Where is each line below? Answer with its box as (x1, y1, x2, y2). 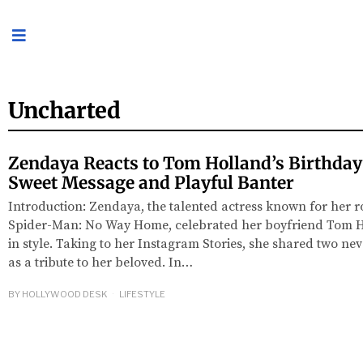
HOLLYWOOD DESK (22, 288, 108, 301)
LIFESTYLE (119, 288, 165, 301)
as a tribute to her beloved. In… (8, 254, 193, 271)
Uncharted (8, 96, 121, 124)
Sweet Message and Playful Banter (8, 172, 294, 194)
